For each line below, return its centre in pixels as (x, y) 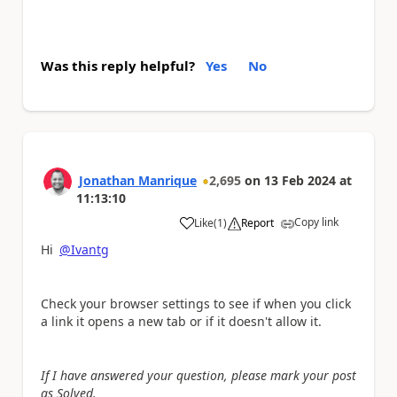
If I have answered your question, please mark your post (198, 375)
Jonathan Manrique (138, 180)
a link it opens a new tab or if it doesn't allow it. (181, 321)
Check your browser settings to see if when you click (196, 303)
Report (257, 222)
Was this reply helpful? (118, 65)
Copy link (316, 222)
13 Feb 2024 (300, 180)
